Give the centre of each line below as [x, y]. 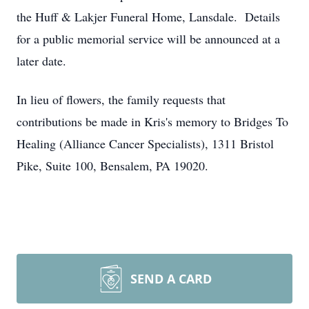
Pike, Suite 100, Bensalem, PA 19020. [112, 166]
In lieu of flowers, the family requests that [121, 99]
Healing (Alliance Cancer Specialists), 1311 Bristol [145, 143]
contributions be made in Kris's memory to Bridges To [152, 121]
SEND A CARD [171, 279]
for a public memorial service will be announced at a [148, 39]
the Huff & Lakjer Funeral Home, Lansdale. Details [148, 17]
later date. [41, 61]
